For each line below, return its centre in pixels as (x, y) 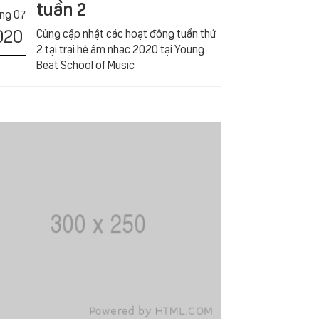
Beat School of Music (86, 64)
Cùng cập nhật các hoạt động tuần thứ (126, 32)
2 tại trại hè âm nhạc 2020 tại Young (121, 48)
